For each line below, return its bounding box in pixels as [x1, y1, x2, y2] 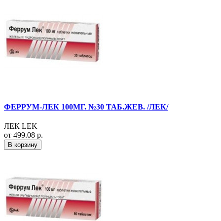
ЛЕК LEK [4, 122, 37, 131]
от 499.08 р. [4, 131, 43, 140]
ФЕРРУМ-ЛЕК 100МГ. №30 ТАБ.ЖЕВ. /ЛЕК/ [4, 103, 168, 111]
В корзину [8, 141, 37, 149]
